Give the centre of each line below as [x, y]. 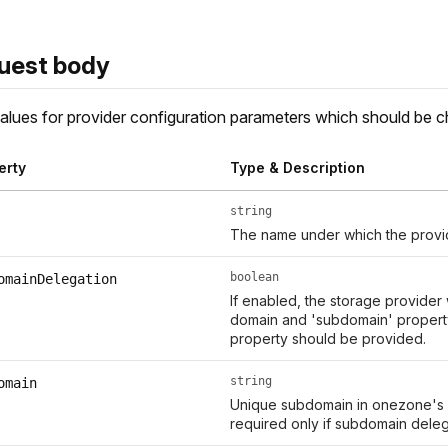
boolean [254, 277]
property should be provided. [327, 339]
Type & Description [297, 168]
